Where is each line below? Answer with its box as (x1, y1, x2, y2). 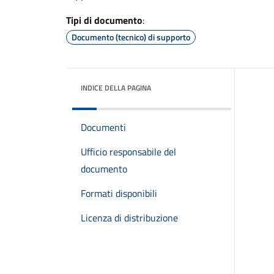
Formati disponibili (81, 186, 157, 201)
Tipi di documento (66, 13, 143, 28)
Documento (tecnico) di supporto (72, 31, 190, 43)
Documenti (81, 120, 126, 135)
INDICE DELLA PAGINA (81, 82, 151, 94)
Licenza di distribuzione (81, 210, 178, 225)
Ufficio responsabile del (81, 144, 176, 159)
